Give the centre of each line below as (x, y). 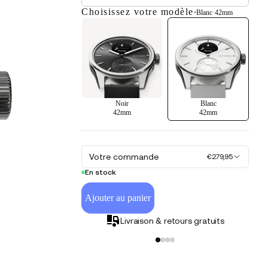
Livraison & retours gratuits (172, 220)
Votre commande (124, 156)
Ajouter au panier (118, 198)
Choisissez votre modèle (138, 12)
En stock (101, 172)
